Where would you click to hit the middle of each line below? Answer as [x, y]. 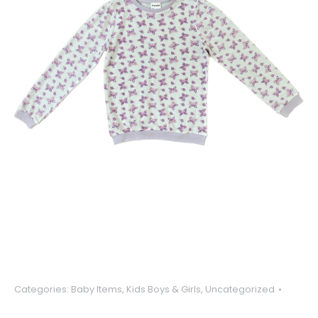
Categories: [43, 289]
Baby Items [97, 289]
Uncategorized [240, 289]
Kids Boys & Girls [164, 289]
